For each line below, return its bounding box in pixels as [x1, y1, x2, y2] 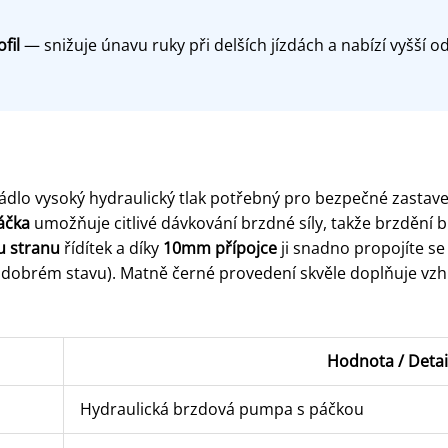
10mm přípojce [162, 236, 277, 259]
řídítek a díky [59, 236, 163, 259]
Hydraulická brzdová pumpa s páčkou [79, 397, 364, 420]
